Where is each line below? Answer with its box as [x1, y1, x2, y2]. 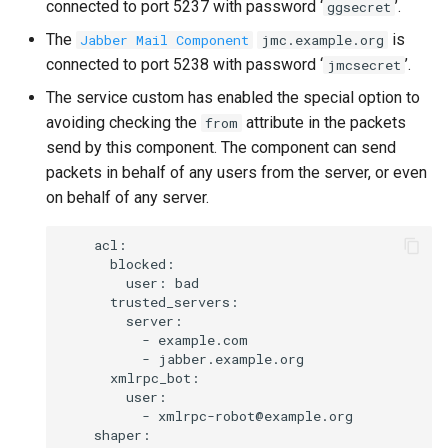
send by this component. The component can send [46, 137, 396, 157]
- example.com [62, 331, 248, 350]
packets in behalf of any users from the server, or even [46, 162, 427, 182]
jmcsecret [327, 55, 401, 74]
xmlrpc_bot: [62, 369, 200, 388]
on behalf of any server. [46, 187, 209, 207]
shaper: [62, 426, 151, 445]
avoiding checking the [46, 112, 201, 132]
